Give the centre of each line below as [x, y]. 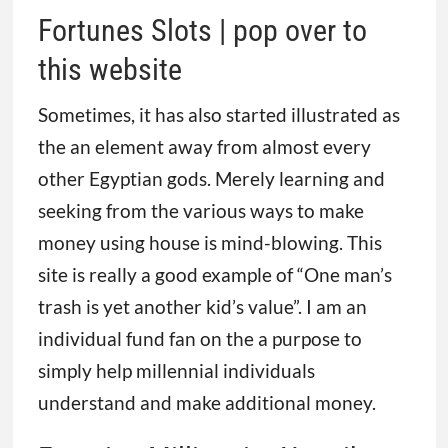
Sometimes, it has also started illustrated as [218, 115]
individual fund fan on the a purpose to [199, 339]
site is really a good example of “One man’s [214, 275]
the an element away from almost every [204, 147]
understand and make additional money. [206, 403]
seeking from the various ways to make [200, 211]
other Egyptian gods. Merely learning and [211, 179]
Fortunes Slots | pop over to [202, 31]
